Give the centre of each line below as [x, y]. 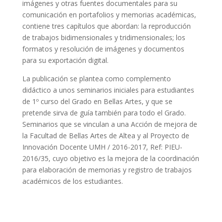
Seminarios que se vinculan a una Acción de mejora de [110, 124]
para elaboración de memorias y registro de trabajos [107, 170]
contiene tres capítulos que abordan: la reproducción [106, 26]
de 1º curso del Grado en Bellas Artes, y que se [97, 101]
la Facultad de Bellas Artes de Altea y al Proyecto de [106, 136]
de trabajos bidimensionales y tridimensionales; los [104, 37]
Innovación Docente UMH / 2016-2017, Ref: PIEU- [102, 147]
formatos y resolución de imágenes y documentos [103, 49]
